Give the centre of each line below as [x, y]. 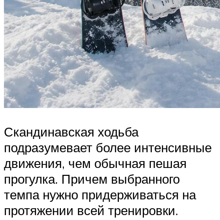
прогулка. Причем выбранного [92, 179]
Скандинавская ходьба [71, 131]
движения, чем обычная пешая [95, 163]
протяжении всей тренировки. [91, 210]
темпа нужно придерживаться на [100, 194]
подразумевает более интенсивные [108, 147]
